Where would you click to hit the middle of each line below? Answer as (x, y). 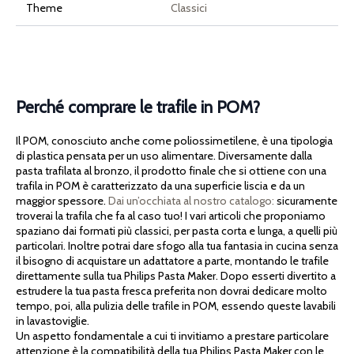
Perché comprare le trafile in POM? (138, 106)
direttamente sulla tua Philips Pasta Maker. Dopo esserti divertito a (176, 276)
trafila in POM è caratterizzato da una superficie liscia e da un (160, 186)
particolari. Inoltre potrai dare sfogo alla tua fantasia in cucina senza (177, 246)
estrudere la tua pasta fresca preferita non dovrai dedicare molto (171, 291)
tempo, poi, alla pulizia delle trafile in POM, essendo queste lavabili (176, 306)
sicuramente (306, 201)
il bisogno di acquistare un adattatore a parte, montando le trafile (172, 261)
